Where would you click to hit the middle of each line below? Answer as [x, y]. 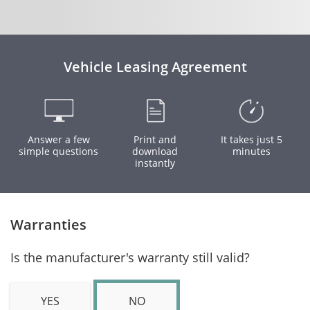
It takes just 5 [251, 139]
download [155, 151]
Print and [155, 139]
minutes [251, 151]
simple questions [59, 151]
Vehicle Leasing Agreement [155, 67]
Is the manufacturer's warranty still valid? [130, 257]
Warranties [48, 225]
